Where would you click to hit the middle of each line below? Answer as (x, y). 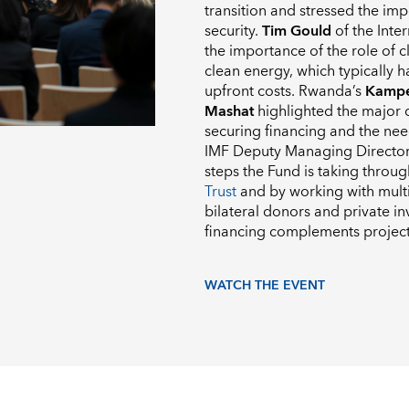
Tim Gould (297, 31)
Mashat (229, 112)
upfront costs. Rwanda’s (285, 92)
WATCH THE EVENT (265, 285)
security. (233, 31)
